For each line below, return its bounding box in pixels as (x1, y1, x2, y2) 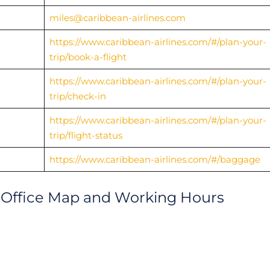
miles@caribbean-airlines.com (49, 11, 186, 24)
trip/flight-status (49, 129, 122, 141)
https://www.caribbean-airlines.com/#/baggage (49, 153, 260, 165)
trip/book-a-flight (49, 51, 127, 63)
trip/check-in (49, 90, 106, 102)
